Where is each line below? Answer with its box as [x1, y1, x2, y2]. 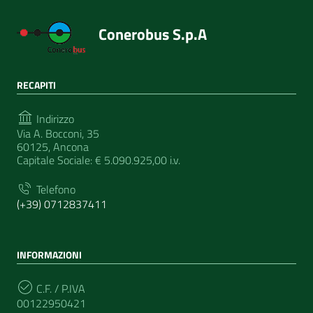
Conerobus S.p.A [98, 22, 207, 47]
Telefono [34, 180, 75, 198]
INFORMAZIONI [17, 247, 82, 262]
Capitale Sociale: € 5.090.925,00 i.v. [17, 151, 180, 168]
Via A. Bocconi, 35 [17, 124, 99, 142]
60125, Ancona [17, 138, 89, 155]
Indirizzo [34, 110, 74, 127]
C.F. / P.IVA [34, 279, 85, 297]
